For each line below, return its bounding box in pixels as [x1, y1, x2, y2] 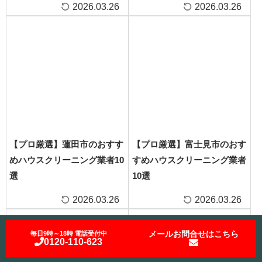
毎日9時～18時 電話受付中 [30, 230, 107, 237]
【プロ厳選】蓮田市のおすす [9, 139, 123, 149]
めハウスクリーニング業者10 [9, 154, 124, 165]
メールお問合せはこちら [148, 229, 239, 239]
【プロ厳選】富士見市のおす [132, 139, 246, 149]
